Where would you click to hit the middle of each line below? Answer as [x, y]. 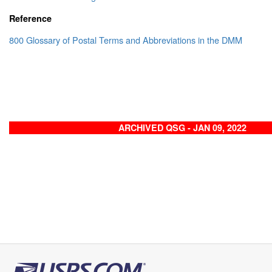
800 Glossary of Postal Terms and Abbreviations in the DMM [126, 40]
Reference [30, 18]
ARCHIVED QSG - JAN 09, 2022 [182, 128]
